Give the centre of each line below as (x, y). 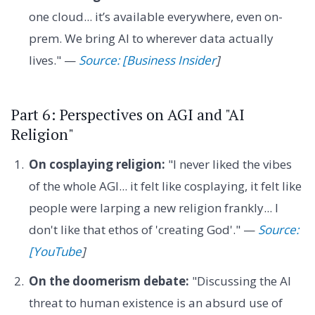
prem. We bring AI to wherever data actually (151, 38)
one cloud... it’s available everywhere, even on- (155, 16)
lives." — (53, 60)
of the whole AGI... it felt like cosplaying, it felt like (165, 186)
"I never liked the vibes (228, 165)
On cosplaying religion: (97, 165)
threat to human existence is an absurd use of (155, 302)
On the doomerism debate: (109, 281)
